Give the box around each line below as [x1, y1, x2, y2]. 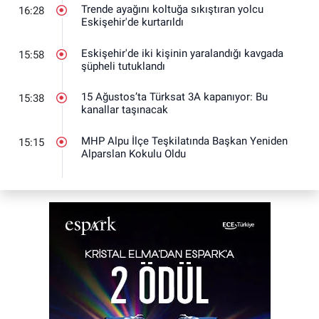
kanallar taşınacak [81, 103, 168, 117]
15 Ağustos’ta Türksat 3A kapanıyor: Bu [81, 90, 268, 104]
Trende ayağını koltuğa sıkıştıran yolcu [81, 3, 263, 16]
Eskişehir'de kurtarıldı [81, 16, 184, 29]
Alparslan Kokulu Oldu [81, 147, 186, 160]
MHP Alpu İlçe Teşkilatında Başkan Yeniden [81, 134, 288, 147]
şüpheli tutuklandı [81, 59, 165, 73]
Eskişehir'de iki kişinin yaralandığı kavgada [81, 46, 283, 60]
